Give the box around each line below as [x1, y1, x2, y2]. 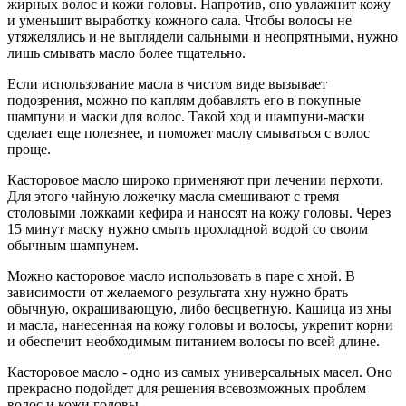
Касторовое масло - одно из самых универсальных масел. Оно [7, 364, 392, 381]
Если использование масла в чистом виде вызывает [7, 76, 327, 92]
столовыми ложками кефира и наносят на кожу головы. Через [7, 205, 391, 221]
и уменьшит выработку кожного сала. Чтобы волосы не [7, 13, 352, 29]
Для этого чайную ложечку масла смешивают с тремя [7, 188, 339, 205]
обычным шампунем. [7, 237, 139, 254]
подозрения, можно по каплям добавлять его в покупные [7, 92, 361, 109]
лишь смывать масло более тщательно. [7, 45, 246, 62]
